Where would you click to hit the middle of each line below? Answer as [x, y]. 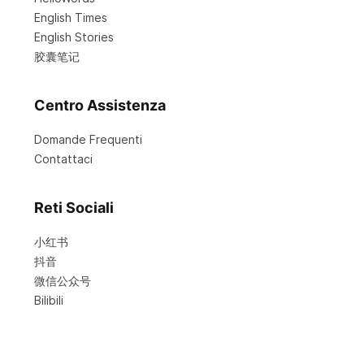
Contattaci [63, 159]
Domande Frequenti [88, 139]
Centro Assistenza [100, 105]
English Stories [74, 37]
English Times [71, 17]
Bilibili [49, 300]
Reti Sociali [74, 208]
